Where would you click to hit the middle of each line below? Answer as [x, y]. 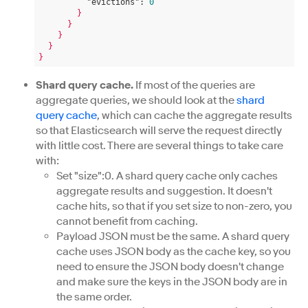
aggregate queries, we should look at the [136, 100]
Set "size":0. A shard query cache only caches [167, 176]
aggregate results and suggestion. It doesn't [164, 191]
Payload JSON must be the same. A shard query [173, 236]
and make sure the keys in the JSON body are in [172, 282]
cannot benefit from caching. [127, 221]
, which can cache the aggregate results [195, 115]
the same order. [94, 297]
